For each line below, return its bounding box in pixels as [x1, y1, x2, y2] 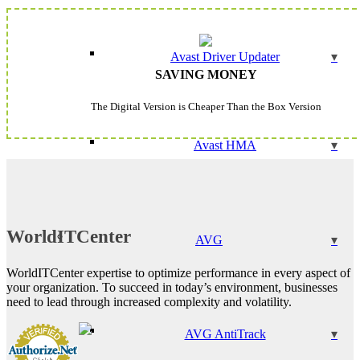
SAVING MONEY [154, 67, 257, 81]
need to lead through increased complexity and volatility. [6, 294, 292, 309]
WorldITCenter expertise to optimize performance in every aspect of [6, 265, 350, 280]
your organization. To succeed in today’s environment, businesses [6, 280, 337, 294]
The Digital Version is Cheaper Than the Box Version [90, 100, 321, 112]
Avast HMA [194, 138, 256, 152]
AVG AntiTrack [184, 327, 266, 341]
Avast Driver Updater [170, 50, 280, 63]
